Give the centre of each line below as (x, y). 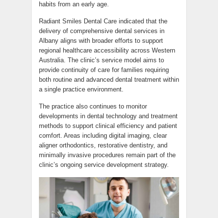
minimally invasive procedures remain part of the (107, 155)
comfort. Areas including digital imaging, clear (103, 136)
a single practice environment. (81, 90)
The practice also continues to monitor (93, 107)
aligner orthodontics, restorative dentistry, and (103, 145)
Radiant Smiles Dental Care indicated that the (103, 21)
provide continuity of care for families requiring (104, 70)
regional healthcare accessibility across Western (107, 51)
